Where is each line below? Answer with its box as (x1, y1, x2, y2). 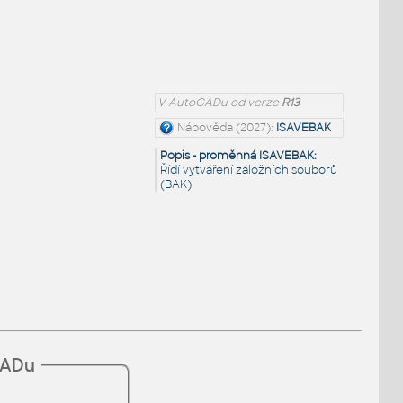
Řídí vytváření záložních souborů (160, 163, 338, 178)
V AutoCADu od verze (157, 95, 282, 111)
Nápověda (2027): (177, 121, 277, 136)
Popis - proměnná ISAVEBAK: (160, 148, 318, 164)
